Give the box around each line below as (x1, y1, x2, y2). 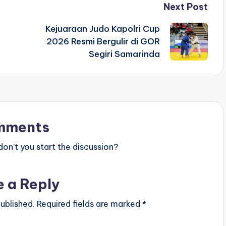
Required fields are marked (36, 199, 142, 209)
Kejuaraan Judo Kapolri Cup (45, 23, 160, 35)
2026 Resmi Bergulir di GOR (46, 36, 160, 47)
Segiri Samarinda (88, 48, 160, 60)
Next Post (163, 1, 208, 13)
